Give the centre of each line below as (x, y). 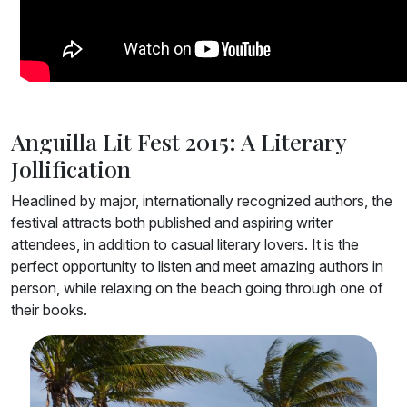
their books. (49, 310)
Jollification (71, 169)
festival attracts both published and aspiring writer (172, 223)
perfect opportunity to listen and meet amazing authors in (197, 267)
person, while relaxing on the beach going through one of (197, 288)
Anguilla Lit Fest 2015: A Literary (179, 142)
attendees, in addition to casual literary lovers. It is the (185, 245)
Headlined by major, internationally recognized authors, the (202, 201)
